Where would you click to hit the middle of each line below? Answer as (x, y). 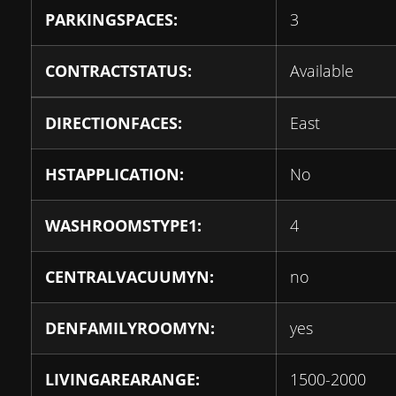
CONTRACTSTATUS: (118, 71)
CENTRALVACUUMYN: (129, 277)
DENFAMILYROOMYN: (130, 328)
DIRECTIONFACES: (114, 123)
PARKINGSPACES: (111, 20)
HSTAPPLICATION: (114, 175)
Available (322, 71)
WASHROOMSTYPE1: (123, 226)
